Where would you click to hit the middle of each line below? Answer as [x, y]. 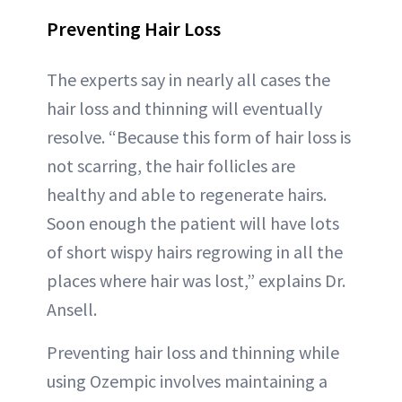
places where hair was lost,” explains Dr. [196, 281]
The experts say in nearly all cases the [188, 80]
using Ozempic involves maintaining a [187, 381]
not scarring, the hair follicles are [171, 166]
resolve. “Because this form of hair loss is [199, 137]
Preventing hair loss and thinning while [193, 353]
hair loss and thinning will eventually [184, 109]
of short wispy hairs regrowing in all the [195, 252]
